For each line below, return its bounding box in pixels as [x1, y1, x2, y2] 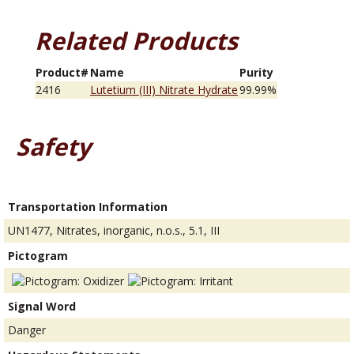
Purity [239, 65, 273, 81]
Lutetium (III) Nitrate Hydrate [90, 82, 238, 98]
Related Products [35, 24, 238, 58]
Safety [16, 130, 91, 164]
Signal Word [8, 298, 76, 314]
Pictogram [8, 248, 68, 264]
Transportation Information [8, 199, 168, 215]
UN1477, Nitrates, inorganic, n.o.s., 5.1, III [8, 223, 220, 239]
